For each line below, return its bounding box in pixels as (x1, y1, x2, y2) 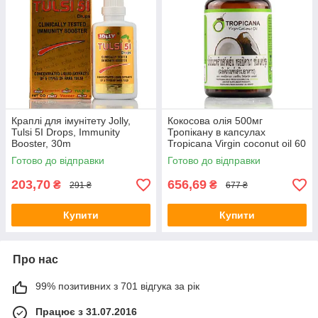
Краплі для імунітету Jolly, (11, 115, 131, 127)
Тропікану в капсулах (168, 126, 265, 138)
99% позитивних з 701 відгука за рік (35, 280, 199, 292)
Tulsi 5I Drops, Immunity (11, 126, 120, 138)
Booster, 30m (11, 138, 71, 150)
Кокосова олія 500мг (168, 115, 263, 127)
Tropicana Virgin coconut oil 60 (168, 138, 306, 150)
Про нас (13, 253, 58, 266)
